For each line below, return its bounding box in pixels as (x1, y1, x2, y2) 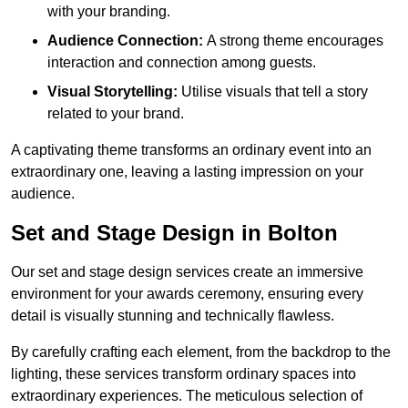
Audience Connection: (47, 33, 203, 49)
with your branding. (47, 4, 170, 20)
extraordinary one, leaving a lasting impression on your (11, 164, 363, 180)
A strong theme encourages (203, 33, 383, 49)
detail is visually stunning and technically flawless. (11, 308, 334, 324)
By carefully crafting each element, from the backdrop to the (11, 344, 391, 361)
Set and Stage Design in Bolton (11, 220, 338, 246)
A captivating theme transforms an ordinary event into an (11, 142, 372, 158)
